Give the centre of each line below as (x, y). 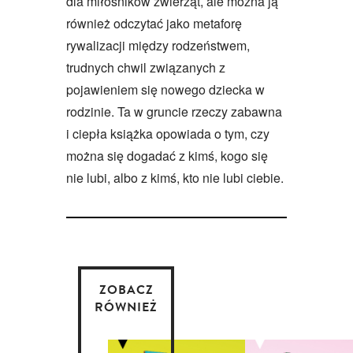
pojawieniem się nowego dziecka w (165, 89)
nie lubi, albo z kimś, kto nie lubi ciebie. (175, 177)
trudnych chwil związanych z (146, 67)
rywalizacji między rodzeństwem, (158, 45)
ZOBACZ (126, 290)
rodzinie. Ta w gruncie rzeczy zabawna (174, 111)
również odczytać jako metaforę (154, 23)
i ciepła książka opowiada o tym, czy (168, 133)
